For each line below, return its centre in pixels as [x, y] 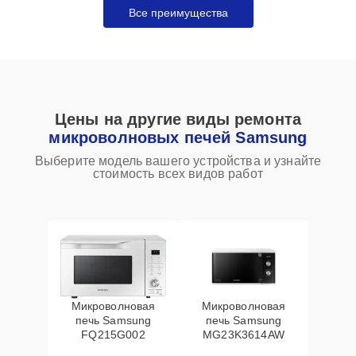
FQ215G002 [113, 335]
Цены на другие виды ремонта [178, 119]
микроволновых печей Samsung [178, 137]
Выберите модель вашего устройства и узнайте [178, 161]
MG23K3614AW [244, 335]
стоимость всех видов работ [178, 174]
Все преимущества [178, 13]
